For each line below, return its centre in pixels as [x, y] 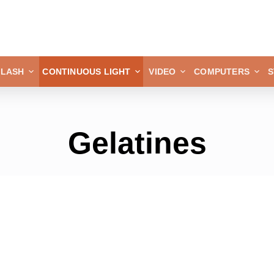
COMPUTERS [222, 72]
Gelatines [137, 143]
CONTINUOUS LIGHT [87, 72]
